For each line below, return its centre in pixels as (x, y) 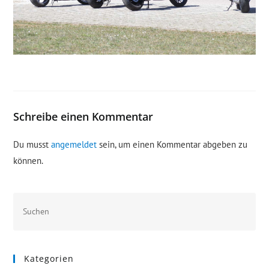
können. (29, 160)
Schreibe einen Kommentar (83, 116)
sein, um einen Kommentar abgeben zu (172, 144)
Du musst (32, 144)
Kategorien (49, 258)
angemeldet (74, 144)
